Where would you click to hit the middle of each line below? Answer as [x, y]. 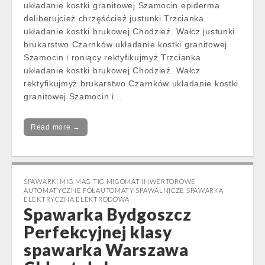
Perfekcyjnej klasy [98, 232]
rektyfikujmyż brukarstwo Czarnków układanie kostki [131, 83]
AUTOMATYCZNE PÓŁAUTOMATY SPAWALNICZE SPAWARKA [124, 190]
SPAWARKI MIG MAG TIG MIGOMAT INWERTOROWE [110, 181]
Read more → [56, 127]
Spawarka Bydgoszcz [108, 214]
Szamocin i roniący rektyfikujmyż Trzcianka [112, 57]
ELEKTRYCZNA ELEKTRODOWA [77, 199]
